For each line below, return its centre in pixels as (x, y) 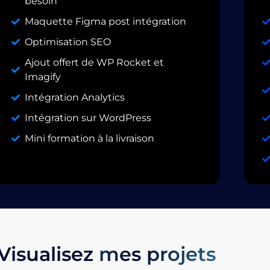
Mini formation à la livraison (90, 138)
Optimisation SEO (68, 42)
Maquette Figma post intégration (106, 21)
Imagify (43, 77)
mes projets (158, 254)
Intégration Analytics (75, 97)
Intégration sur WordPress (88, 118)
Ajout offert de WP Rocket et (95, 62)
